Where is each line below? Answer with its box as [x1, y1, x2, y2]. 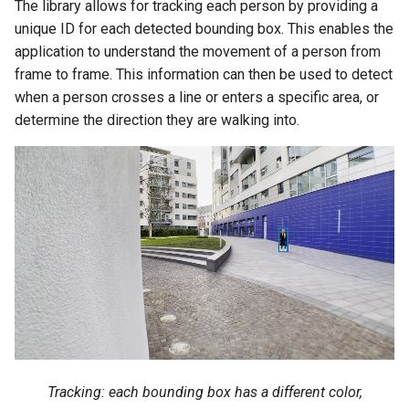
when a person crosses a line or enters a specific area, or [15, 89, 379, 106]
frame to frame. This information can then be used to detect [15, 66, 393, 83]
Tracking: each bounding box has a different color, [47, 383, 362, 401]
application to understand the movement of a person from [15, 43, 381, 60]
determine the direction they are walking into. [15, 111, 299, 129]
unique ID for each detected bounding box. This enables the [15, 20, 393, 37]
